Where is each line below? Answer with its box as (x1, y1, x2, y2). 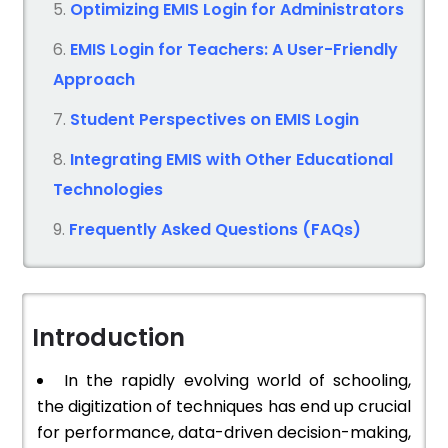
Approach (53, 68, 135, 92)
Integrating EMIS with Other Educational (70, 148, 393, 172)
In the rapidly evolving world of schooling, (64, 369, 412, 393)
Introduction (32, 321, 185, 355)
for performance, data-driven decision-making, (37, 421, 411, 445)
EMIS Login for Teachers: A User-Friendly (70, 38, 398, 62)
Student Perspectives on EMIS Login (70, 108, 359, 132)
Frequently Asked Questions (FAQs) (69, 218, 361, 242)
